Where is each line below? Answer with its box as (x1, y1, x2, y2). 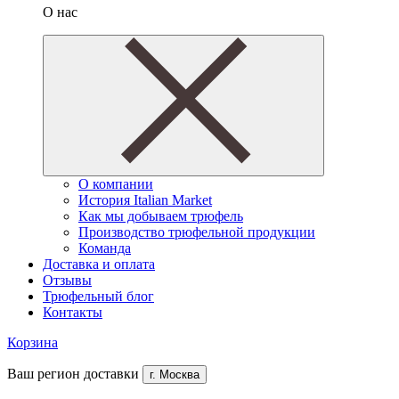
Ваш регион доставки (7, 366, 142, 381)
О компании (78, 176, 153, 191)
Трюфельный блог (43, 289, 154, 304)
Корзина (7, 335, 58, 350)
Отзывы (43, 273, 92, 288)
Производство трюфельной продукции (78, 224, 315, 240)
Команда (78, 240, 131, 256)
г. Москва (150, 368, 199, 381)
